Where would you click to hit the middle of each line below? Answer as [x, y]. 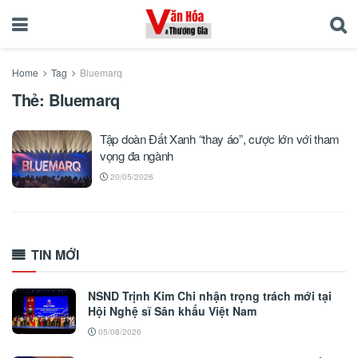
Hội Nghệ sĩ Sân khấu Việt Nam [172, 310]
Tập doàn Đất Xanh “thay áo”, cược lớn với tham [220, 139]
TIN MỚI [55, 254]
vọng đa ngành [137, 155]
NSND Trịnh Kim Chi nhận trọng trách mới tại [210, 295]
